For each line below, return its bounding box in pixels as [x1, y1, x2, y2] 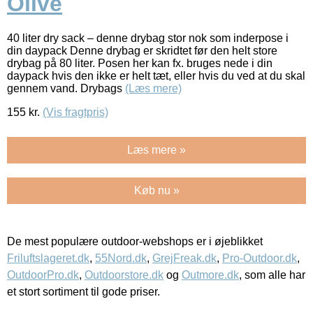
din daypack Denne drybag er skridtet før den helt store [7, 44, 277, 57]
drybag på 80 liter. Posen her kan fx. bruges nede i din [7, 57, 272, 69]
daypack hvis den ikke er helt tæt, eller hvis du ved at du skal [7, 69, 305, 82]
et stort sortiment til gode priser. [7, 285, 160, 298]
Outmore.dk [182, 268, 239, 281]
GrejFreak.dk [152, 252, 217, 264]
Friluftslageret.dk [7, 252, 89, 264]
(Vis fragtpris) [43, 105, 108, 118]
